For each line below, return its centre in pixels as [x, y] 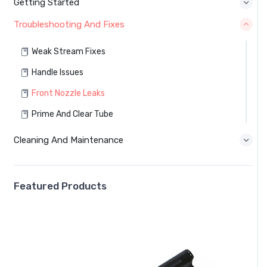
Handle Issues [58, 73]
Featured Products [60, 186]
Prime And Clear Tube [72, 114]
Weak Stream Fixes [69, 52]
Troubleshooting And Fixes [69, 24]
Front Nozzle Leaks [68, 94]
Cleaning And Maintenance [69, 140]
